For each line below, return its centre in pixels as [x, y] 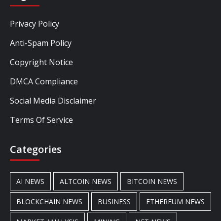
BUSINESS [114, 201]
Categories [36, 149]
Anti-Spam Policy [41, 43]
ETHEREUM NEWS [175, 201]
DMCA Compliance [44, 81]
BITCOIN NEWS [152, 181]
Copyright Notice [41, 62]
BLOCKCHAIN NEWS [49, 201]
